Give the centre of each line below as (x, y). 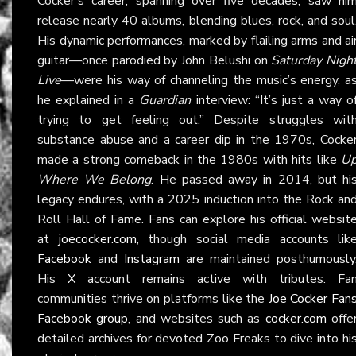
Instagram (152, 259)
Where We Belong (95, 179)
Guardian (165, 100)
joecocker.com (97, 239)
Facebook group (83, 318)
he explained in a (89, 100)
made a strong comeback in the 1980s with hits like (189, 159)
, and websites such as (197, 318)
